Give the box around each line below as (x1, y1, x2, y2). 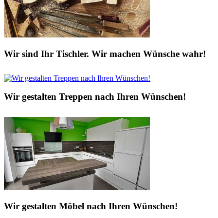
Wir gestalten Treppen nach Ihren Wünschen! (4, 91, 186, 102)
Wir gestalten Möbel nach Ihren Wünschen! (4, 201, 178, 212)
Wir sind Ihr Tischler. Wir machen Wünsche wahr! (4, 48, 206, 59)
